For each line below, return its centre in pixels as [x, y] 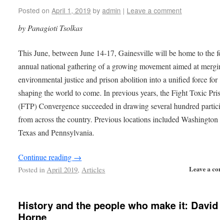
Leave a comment [154, 10]
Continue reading [46, 157]
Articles [94, 170]
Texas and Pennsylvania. [56, 132]
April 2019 [62, 170]
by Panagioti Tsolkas [51, 27]
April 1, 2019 [71, 10]
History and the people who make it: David [118, 205]
